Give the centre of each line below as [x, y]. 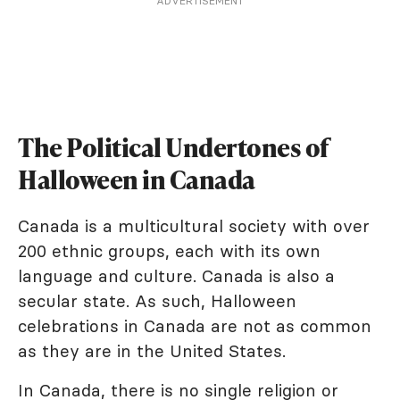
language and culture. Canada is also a [176, 276]
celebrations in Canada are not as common [195, 326]
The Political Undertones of [173, 148]
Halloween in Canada [137, 180]
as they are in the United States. [152, 351]
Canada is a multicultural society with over [194, 226]
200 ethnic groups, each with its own [169, 251]
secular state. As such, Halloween [157, 301]
